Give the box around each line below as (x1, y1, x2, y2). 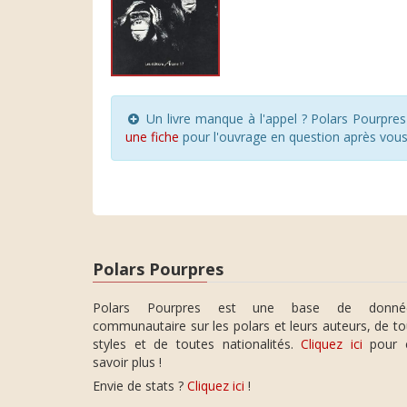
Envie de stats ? (93, 377, 187, 394)
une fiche (125, 127, 179, 145)
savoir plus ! (93, 353, 162, 371)
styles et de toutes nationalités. (93, 335, 302, 352)
